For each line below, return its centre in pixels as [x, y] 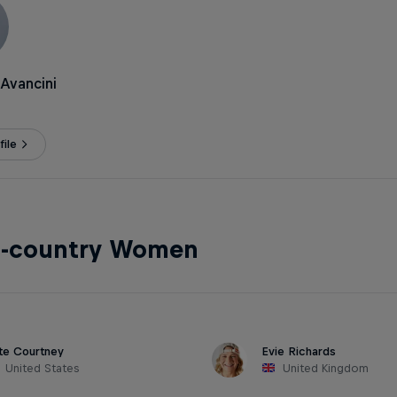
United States [43, 368]
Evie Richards [298, 351]
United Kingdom [325, 368]
